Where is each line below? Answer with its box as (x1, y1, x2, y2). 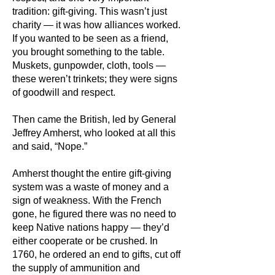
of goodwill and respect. (12, 87, 115, 98)
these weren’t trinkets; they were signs (12, 74, 177, 84)
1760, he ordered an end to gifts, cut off (12, 249, 180, 260)
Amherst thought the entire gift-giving (12, 168, 171, 179)
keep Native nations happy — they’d (12, 222, 169, 233)
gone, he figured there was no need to (12, 209, 176, 219)
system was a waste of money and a (12, 182, 169, 192)
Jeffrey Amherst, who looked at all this (12, 128, 176, 138)
